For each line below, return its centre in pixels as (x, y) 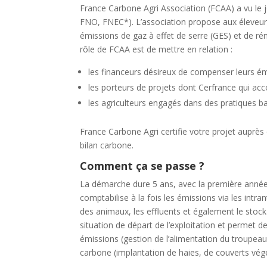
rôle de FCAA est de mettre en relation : (156, 49)
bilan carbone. (107, 145)
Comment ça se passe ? (142, 166)
